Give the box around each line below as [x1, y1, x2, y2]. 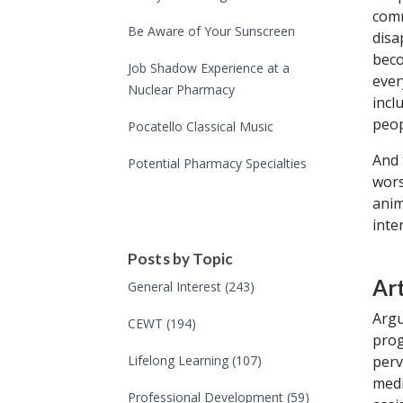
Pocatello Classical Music [128, 118, 273, 136]
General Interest [128, 278, 225, 296]
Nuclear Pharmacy [128, 81, 235, 99]
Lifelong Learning [128, 352, 232, 370]
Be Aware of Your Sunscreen [128, 22, 295, 40]
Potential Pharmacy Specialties [128, 155, 307, 173]
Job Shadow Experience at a [128, 59, 290, 77]
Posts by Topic [128, 249, 234, 269]
